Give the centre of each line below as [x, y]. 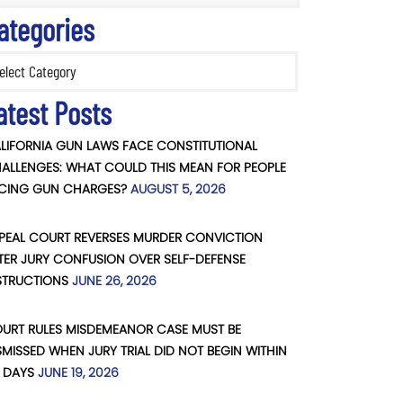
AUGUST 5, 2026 [178, 189]
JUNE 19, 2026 [78, 373]
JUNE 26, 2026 [114, 281]
